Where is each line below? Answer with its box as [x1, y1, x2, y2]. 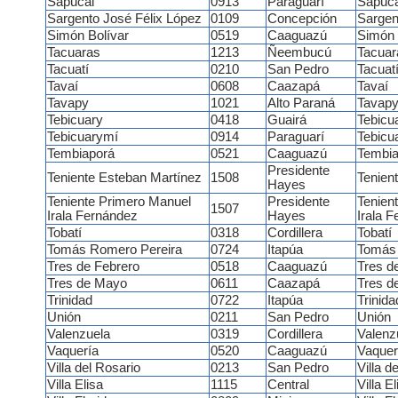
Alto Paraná [267, 96, 335, 111]
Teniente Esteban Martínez [46, 171, 202, 186]
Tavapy [46, 96, 89, 111]
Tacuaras [46, 45, 100, 60]
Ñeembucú [267, 45, 331, 60]
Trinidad [46, 293, 92, 308]
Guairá [267, 113, 306, 128]
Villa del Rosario [46, 361, 140, 376]
